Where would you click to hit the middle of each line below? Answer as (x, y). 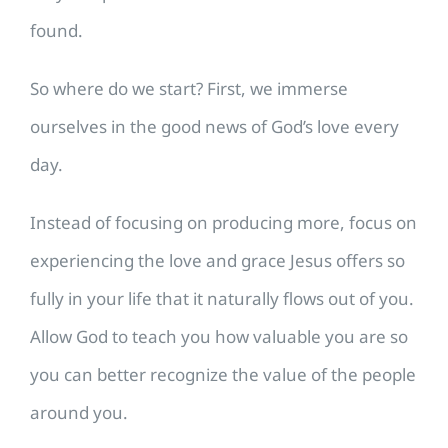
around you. (79, 413)
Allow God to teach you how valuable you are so (219, 337)
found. (56, 31)
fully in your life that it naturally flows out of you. (222, 299)
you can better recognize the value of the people (223, 375)
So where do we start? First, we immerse (189, 89)
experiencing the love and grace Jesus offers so (217, 261)
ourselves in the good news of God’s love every (214, 127)
